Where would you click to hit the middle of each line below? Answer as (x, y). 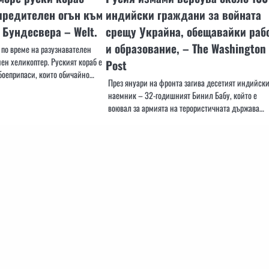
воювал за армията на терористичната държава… (186, 108)
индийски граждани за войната (183, 15)
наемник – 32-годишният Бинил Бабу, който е (182, 95)
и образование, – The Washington (186, 49)
